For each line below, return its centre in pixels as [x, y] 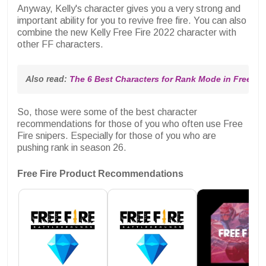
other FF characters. [60, 45]
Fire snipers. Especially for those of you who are [117, 136]
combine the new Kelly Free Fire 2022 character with [127, 33]
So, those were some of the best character [107, 112]
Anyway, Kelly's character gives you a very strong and [129, 9]
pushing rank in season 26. [72, 148]
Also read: [47, 79]
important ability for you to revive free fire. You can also [132, 21]
